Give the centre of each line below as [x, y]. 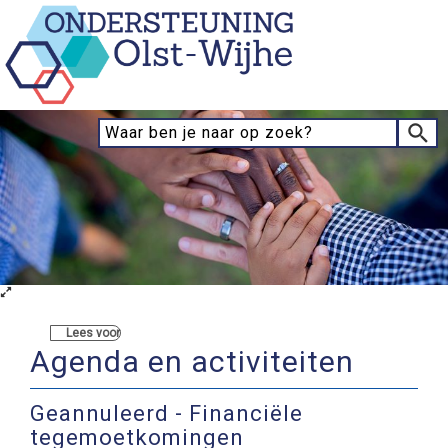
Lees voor [93, 332]
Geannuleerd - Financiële [166, 413]
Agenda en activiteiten [192, 361]
